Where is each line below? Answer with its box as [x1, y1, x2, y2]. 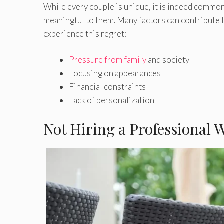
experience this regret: [43, 28, 126, 39]
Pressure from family [69, 54, 146, 65]
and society [146, 54, 189, 65]
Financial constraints [69, 81, 146, 92]
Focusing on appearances [69, 68, 161, 79]
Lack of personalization [69, 95, 154, 106]
